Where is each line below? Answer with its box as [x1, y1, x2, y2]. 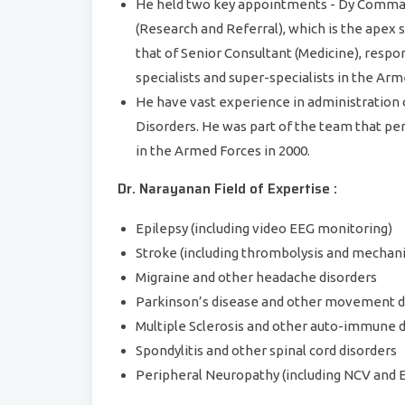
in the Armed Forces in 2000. [136, 143, 310, 158]
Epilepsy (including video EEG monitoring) [136, 221, 392, 236]
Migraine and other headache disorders [136, 269, 377, 285]
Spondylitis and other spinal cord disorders [136, 343, 397, 358]
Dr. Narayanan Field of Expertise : [118, 178, 337, 200]
